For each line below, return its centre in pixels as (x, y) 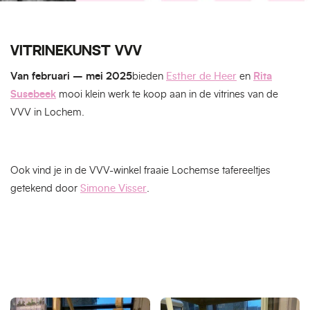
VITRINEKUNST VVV (76, 50)
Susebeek (33, 94)
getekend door (45, 189)
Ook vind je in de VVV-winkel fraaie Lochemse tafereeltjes (140, 171)
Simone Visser (113, 189)
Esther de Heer (201, 76)
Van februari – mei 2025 (71, 76)
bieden (149, 76)
